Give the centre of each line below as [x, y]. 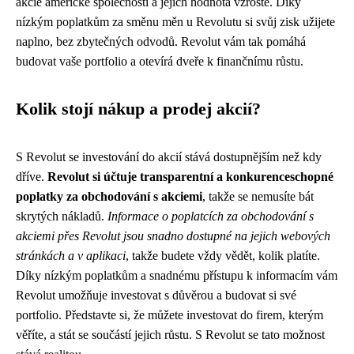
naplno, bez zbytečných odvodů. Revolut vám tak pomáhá [161, 41]
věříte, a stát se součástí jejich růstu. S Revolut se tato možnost [170, 335]
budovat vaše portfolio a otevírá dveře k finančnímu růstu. [160, 61]
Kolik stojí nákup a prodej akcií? [138, 109]
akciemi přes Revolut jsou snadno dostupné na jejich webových [173, 236]
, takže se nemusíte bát [258, 196]
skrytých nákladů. [62, 216]
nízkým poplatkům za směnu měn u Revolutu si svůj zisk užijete [175, 22]
